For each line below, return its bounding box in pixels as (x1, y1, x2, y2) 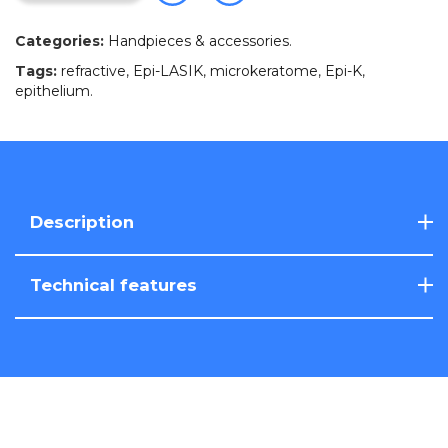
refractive (61, 62, 126, 80)
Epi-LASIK (133, 62, 203, 80)
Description (30, 212, 134, 232)
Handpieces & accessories (108, 32, 289, 50)
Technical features (30, 275, 197, 295)
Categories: (15, 32, 104, 50)
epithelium (15, 82, 90, 100)
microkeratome (210, 62, 318, 80)
